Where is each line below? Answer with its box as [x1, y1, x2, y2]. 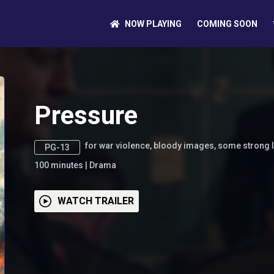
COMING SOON [196, 19, 257, 29]
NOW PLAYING [124, 19, 182, 29]
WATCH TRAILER [57, 195, 134, 207]
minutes [50, 160, 83, 170]
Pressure [34, 100, 138, 130]
